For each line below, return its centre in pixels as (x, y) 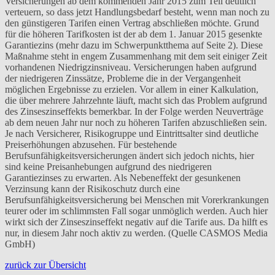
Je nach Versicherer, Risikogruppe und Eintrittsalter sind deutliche (132, 133)
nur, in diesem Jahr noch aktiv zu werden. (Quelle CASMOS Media (136, 233)
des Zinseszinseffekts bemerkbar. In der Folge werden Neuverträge (134, 111)
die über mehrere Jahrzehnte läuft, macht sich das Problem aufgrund (136, 100)
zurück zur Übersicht (45, 265)
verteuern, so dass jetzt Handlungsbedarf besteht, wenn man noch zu (137, 12)
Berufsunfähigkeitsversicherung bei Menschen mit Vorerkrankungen (137, 199)
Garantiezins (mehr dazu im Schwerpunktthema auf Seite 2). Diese (134, 45)
